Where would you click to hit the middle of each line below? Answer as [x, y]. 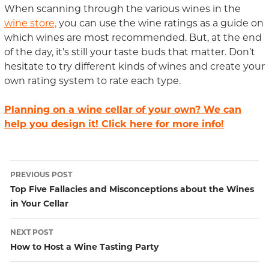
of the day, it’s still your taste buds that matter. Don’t [129, 52]
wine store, [30, 23]
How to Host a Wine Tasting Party [84, 247]
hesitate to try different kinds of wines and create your [134, 67]
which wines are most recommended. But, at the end [133, 38]
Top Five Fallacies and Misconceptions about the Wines [132, 189]
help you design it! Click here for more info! [114, 124]
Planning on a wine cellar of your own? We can [122, 110]
